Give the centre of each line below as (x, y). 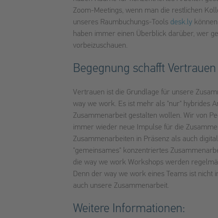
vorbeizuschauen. (100, 46)
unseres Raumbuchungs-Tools (122, 23)
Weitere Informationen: (129, 209)
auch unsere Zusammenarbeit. (121, 186)
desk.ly (181, 23)
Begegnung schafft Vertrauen (145, 69)
